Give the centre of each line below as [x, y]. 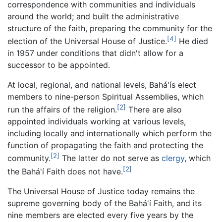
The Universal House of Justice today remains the [101, 192]
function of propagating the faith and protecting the [105, 145]
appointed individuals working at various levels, [97, 122]
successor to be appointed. [59, 65]
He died [192, 41]
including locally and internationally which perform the [110, 134]
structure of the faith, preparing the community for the [110, 28]
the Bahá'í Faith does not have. [65, 172]
